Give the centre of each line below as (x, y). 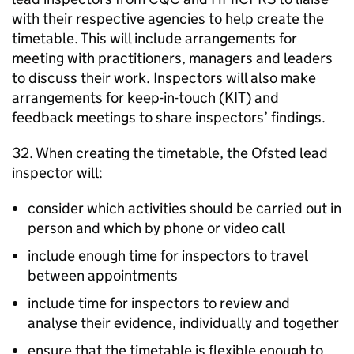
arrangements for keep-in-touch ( (118, 98)
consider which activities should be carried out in (185, 208)
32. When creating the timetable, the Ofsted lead (170, 153)
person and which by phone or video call (156, 228)
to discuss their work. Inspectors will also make (164, 78)
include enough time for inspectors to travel (168, 256)
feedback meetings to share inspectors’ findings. (169, 117)
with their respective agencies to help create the (168, 19)
